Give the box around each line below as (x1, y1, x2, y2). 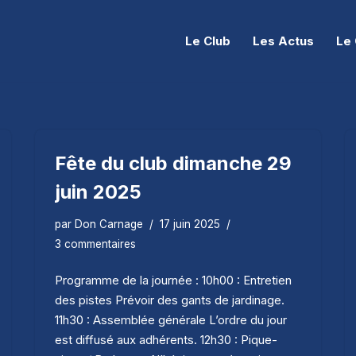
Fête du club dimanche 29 (55, 151, 292, 175)
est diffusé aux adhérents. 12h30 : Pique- (55, 331, 277, 347)
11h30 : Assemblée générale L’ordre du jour (55, 311, 287, 327)
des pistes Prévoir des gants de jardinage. (55, 292, 284, 308)
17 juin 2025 (160, 217, 220, 230)
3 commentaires (55, 237, 136, 250)
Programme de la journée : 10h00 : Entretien (55, 272, 292, 288)
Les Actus (253, 33, 314, 48)
